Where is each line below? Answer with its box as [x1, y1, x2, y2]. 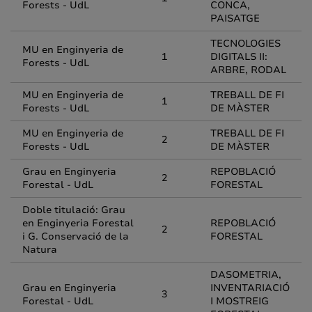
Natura [22, 243, 57, 256]
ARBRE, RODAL [210, 63, 286, 77]
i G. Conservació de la [22, 230, 129, 243]
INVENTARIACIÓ [210, 281, 290, 295]
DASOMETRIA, [210, 268, 281, 281]
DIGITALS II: [210, 50, 267, 63]
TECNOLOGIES [210, 37, 281, 50]
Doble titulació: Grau [22, 203, 125, 217]
